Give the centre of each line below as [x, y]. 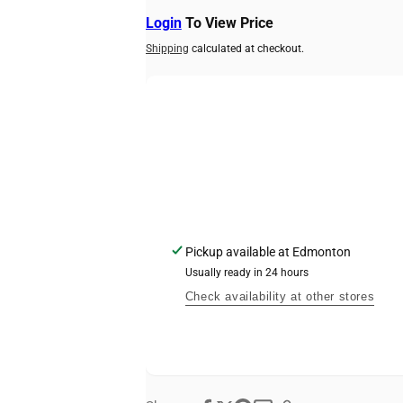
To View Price [227, 23]
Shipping [167, 49]
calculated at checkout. [246, 49]
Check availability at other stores [280, 296]
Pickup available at [238, 252]
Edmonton [321, 252]
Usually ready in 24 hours [246, 273]
